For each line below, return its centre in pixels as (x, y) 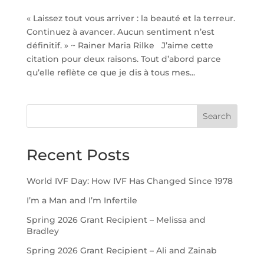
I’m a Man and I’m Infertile (82, 201)
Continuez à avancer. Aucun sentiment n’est (120, 32)
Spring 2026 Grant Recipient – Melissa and (116, 220)
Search (217, 116)
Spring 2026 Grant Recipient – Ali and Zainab (121, 251)
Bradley (42, 231)
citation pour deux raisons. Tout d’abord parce (123, 59)
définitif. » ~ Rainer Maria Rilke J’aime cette (120, 45)
